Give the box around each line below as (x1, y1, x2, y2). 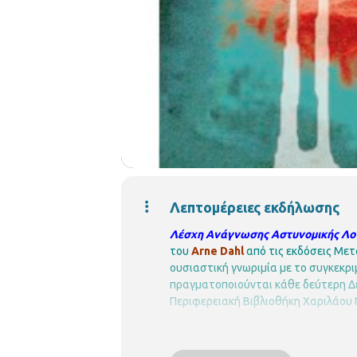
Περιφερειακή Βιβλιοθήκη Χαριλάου (170, 294, 352, 308)
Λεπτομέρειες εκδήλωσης (170, 198, 339, 215)
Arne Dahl (191, 244, 244, 257)
